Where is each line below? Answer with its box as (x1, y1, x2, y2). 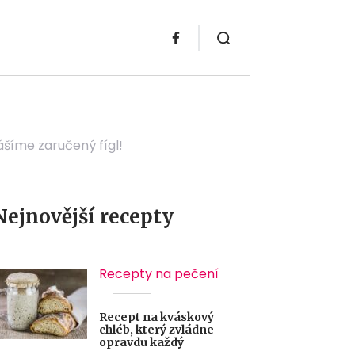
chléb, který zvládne (99, 323, 214, 337)
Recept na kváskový (99, 310, 214, 324)
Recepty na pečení (99, 265, 219, 283)
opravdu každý (99, 335, 184, 349)
